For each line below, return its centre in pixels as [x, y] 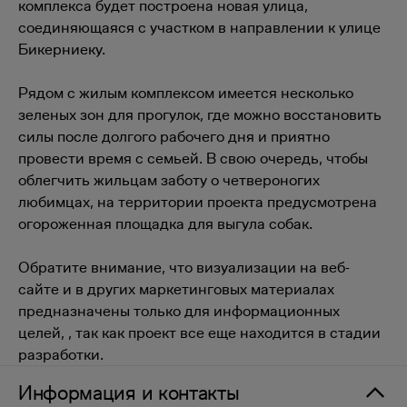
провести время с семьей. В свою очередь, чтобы [193, 158]
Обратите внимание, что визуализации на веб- [184, 267]
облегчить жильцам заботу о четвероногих [169, 180]
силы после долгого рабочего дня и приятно [174, 136]
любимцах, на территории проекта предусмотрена [198, 202]
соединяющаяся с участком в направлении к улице [199, 27]
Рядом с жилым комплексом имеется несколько [186, 93]
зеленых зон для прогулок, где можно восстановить [200, 114]
